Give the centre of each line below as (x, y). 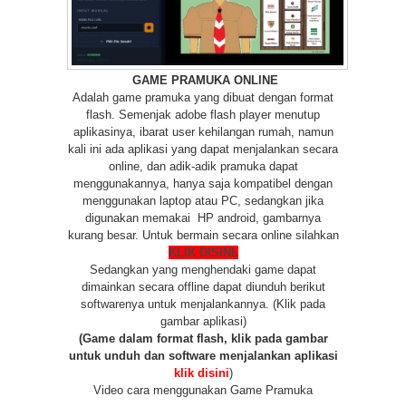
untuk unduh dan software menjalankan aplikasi (203, 356)
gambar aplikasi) (203, 322)
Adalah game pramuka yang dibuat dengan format (203, 98)
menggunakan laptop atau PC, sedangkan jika (203, 201)
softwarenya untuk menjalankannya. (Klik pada (203, 304)
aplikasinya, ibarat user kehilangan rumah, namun (203, 132)
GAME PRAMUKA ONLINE (203, 81)
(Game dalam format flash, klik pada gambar (203, 339)
